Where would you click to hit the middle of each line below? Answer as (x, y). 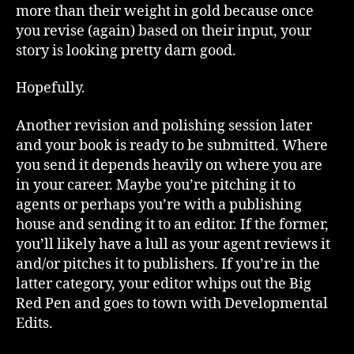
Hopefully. (51, 88)
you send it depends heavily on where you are (169, 165)
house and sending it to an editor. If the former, (172, 224)
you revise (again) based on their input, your (164, 31)
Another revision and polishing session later (164, 126)
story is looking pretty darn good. (126, 51)
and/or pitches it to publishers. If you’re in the (168, 264)
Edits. (34, 323)
